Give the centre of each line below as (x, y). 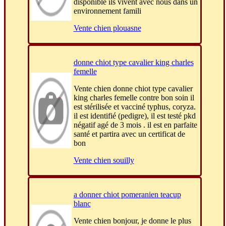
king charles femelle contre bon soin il (134, 98)
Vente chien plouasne (107, 28)
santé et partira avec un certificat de (129, 134)
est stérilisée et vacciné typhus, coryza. (134, 107)
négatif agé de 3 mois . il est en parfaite (135, 125)
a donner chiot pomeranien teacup (127, 195)
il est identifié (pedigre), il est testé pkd (134, 116)
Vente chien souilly (104, 160)
